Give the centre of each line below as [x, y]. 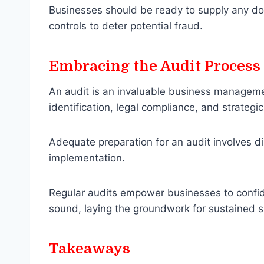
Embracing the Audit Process [155, 66]
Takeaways [90, 249]
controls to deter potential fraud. [126, 26]
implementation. [88, 158]
